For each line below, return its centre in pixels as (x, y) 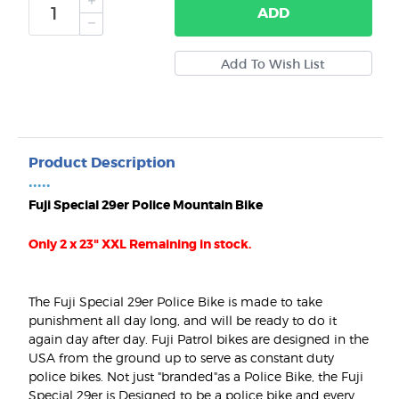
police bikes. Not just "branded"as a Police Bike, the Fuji (196, 377)
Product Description (102, 163)
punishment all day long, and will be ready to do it (183, 321)
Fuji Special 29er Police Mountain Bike (146, 205)
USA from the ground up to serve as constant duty (181, 358)
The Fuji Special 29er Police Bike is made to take (175, 302)
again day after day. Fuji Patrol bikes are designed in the (199, 339)
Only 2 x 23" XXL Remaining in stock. (140, 244)
